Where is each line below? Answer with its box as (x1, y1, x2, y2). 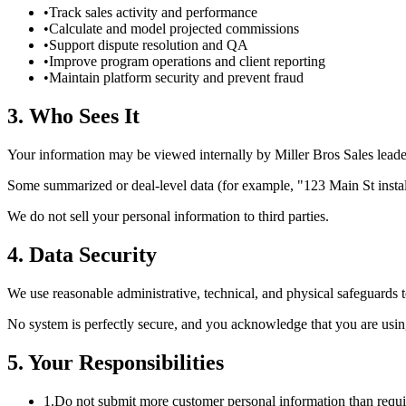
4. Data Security (7, 242, 157, 266)
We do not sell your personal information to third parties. (7, 208, 329, 224)
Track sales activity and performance (49, 5, 257, 21)
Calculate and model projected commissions (49, 21, 299, 37)
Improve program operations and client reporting (49, 53, 325, 70)
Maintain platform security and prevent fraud (49, 70, 304, 86)
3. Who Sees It (7, 103, 140, 128)
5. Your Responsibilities (7, 350, 224, 374)
